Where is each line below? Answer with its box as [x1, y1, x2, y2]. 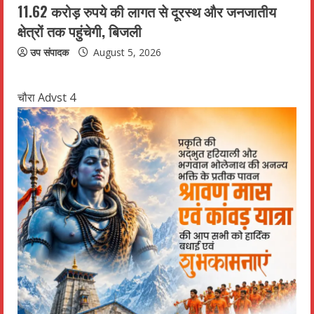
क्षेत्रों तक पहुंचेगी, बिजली [18, 20, 142, 41]
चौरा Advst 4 [18, 89, 76, 105]
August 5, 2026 [90, 45, 161, 59]
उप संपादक [30, 45, 69, 59]
